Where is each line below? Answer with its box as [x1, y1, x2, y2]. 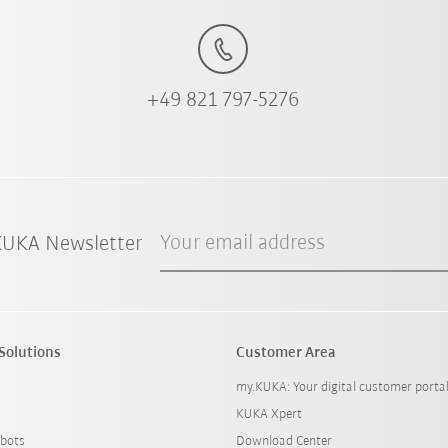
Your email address [160, 232, 326, 256]
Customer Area [235, 345, 336, 362]
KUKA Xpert [235, 407, 302, 423]
